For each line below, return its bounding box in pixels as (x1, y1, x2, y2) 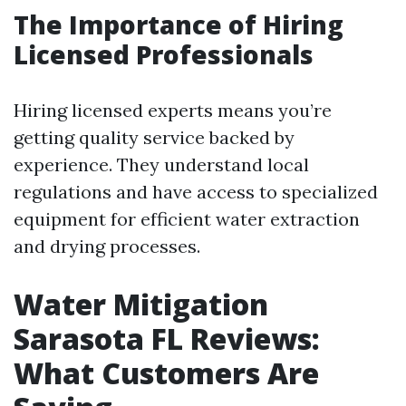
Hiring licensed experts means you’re (14, 99, 332, 121)
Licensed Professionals (14, 37, 314, 72)
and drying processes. (14, 235, 200, 257)
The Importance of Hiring (14, 7, 343, 42)
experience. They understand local (14, 153, 309, 176)
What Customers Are (14, 353, 319, 392)
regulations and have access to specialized (14, 180, 378, 203)
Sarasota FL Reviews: (14, 319, 320, 358)
